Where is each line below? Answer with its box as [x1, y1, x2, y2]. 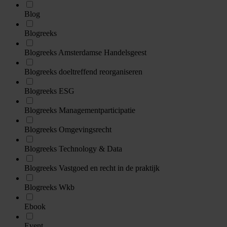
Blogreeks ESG [24, 86, 74, 95]
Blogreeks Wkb [24, 182, 74, 192]
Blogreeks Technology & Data [24, 144, 122, 153]
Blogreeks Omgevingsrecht [24, 125, 111, 134]
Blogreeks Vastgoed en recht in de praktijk [24, 163, 160, 172]
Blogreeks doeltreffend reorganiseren [24, 67, 142, 76]
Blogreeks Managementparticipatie [24, 105, 135, 115]
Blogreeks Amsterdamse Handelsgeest [24, 48, 146, 57]
